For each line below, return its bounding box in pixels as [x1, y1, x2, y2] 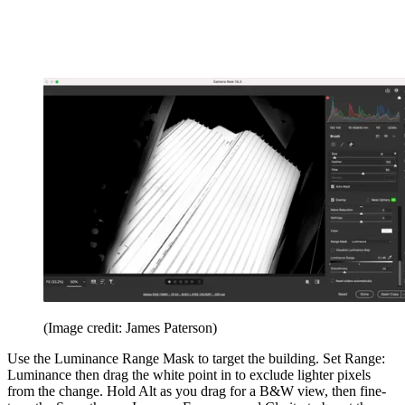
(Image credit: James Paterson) [43, 319, 217, 335]
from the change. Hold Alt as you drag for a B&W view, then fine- [7, 382, 386, 399]
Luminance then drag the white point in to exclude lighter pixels [7, 366, 371, 382]
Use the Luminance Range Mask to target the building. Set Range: [7, 350, 385, 366]
